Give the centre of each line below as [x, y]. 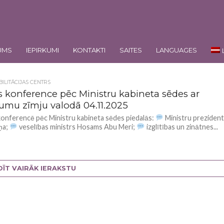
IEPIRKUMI [42, 50]
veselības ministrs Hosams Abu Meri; [77, 127]
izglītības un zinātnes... [181, 127]
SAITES [131, 50]
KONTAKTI [89, 50]
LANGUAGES [176, 50]
